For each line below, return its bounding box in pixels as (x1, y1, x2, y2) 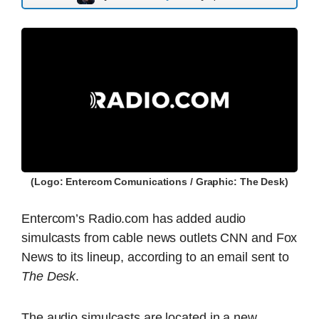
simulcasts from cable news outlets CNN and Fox (21, 231, 298, 246)
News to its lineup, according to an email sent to (21, 250, 290, 265)
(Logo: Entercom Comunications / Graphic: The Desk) (31, 177, 288, 188)
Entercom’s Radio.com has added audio (21, 211, 246, 226)
